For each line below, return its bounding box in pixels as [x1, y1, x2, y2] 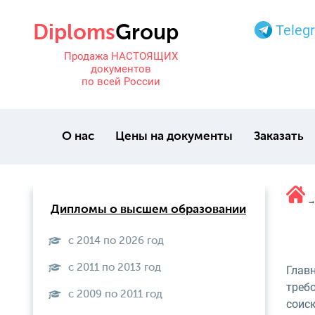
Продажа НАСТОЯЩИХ [64, 50, 178, 63]
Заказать [253, 131, 304, 143]
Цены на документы [115, 131, 233, 143]
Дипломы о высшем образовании [51, 204, 246, 216]
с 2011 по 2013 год [68, 262, 161, 273]
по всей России [82, 75, 160, 88]
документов [91, 63, 151, 75]
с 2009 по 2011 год [68, 289, 162, 300]
